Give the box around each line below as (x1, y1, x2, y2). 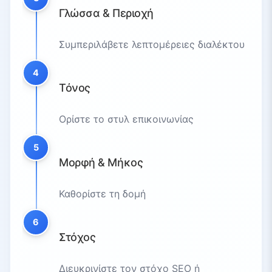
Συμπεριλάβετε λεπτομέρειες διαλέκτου (59, 38, 245, 50)
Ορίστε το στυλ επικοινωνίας (59, 112, 194, 125)
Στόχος (59, 230, 96, 243)
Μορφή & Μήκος (59, 155, 143, 169)
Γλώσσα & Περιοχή (59, 6, 154, 19)
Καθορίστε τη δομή (59, 187, 146, 200)
